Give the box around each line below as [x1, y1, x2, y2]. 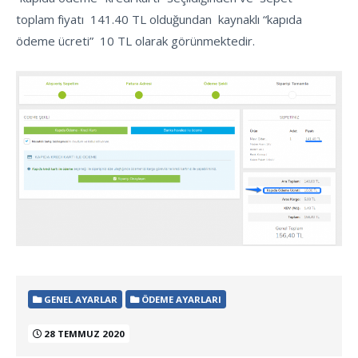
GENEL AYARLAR [42, 293, 117, 306]
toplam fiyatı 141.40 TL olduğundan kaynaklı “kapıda [16, 11, 302, 28]
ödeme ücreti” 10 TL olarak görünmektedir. [16, 33, 255, 50]
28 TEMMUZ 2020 [42, 328, 125, 340]
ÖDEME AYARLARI [139, 293, 221, 306]
